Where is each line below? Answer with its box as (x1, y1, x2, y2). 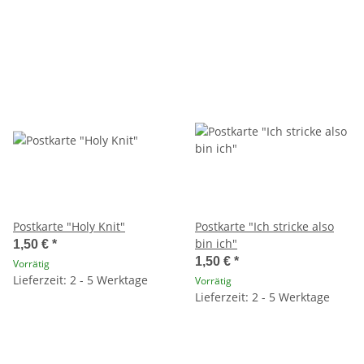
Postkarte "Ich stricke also (195, 218, 334, 234)
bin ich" (195, 235, 237, 251)
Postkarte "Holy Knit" (13, 218, 125, 234)
